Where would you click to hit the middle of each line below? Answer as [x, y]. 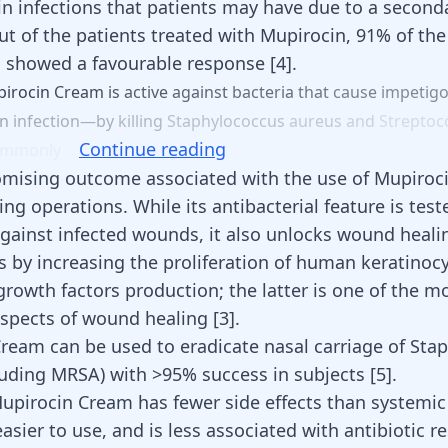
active [148, 92]
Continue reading [152, 149]
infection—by [65, 121]
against [202, 92]
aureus [317, 121]
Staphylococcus [228, 121]
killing [142, 121]
